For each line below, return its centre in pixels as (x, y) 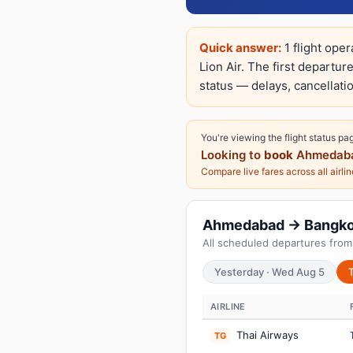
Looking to (232, 155)
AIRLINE (228, 307)
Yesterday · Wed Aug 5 (269, 272)
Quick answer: (240, 48)
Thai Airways (266, 335)
